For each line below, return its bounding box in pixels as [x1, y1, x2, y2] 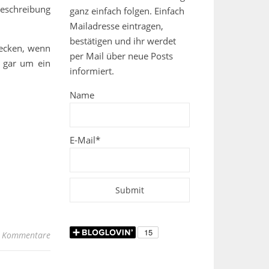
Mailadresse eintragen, [70, 20, 163, 32]
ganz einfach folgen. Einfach [70, 5, 184, 17]
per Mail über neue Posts [70, 50, 173, 62]
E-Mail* [70, 134, 100, 146]
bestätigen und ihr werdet [70, 35, 176, 47]
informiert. [70, 65, 114, 77]
